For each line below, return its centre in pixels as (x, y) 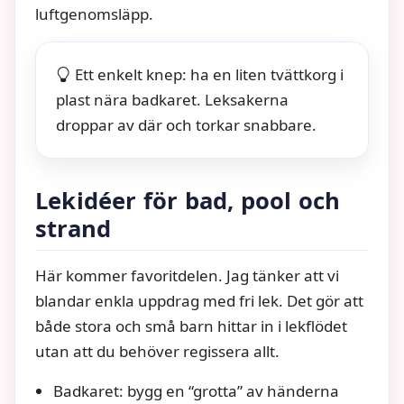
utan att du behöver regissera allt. (157, 351)
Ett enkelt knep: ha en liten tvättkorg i (209, 74)
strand (73, 228)
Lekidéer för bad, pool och (188, 200)
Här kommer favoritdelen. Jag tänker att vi (187, 275)
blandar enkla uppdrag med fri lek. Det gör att (199, 300)
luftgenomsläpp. (94, 14)
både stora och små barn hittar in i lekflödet (191, 326)
